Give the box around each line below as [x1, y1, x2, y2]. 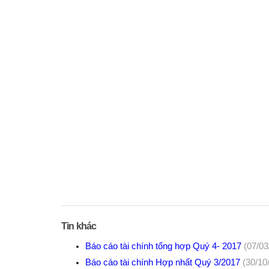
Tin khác [61, 220, 97, 231]
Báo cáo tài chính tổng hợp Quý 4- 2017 [85, 241, 244, 251]
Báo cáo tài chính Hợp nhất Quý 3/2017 [85, 257, 243, 267]
